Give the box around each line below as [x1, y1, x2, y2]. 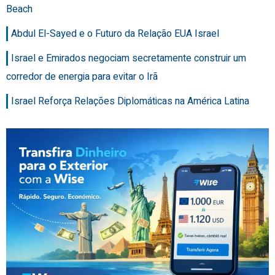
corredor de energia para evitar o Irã [6, 69, 158, 85]
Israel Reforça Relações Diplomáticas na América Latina [11, 94, 249, 109]
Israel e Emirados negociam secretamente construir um [11, 51, 246, 66]
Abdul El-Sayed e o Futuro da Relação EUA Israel [11, 26, 219, 42]
